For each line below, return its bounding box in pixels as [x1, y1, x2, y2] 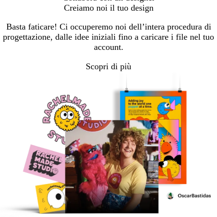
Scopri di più [86, 61, 131, 71]
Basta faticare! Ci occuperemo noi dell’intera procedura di [6, 21, 211, 31]
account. [93, 42, 124, 52]
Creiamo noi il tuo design [63, 2, 154, 13]
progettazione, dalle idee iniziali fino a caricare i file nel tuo [3, 31, 214, 42]
